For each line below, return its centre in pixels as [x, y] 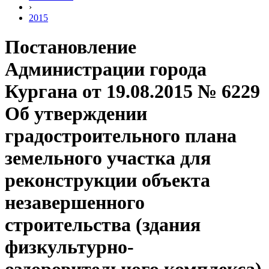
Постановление [71, 47]
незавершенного [75, 203]
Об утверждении [76, 114]
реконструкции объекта [107, 180]
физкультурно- [69, 247]
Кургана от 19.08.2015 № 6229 [132, 92]
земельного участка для [108, 158]
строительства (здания [103, 225]
